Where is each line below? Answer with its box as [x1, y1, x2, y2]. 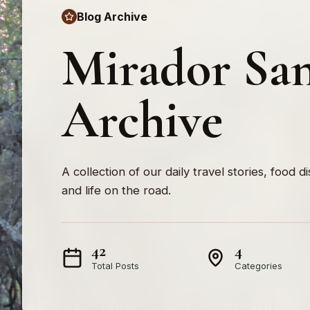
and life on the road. [62, 183, 171, 197]
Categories [235, 259, 283, 271]
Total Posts [91, 259, 139, 271]
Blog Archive [77, 9, 147, 24]
